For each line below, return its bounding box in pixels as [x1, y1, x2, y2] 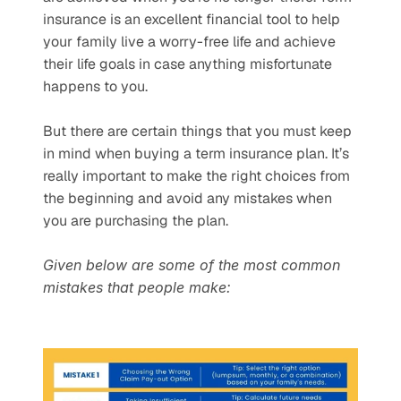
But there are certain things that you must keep [43, 122, 352, 141]
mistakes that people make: [43, 278, 231, 296]
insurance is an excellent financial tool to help [43, 10, 340, 29]
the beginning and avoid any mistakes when [43, 189, 332, 208]
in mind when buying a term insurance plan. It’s [43, 144, 349, 163]
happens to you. [43, 77, 148, 96]
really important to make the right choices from [43, 166, 350, 185]
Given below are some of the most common [43, 256, 340, 274]
